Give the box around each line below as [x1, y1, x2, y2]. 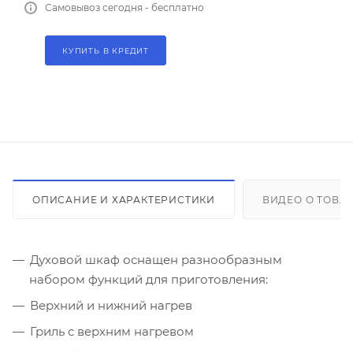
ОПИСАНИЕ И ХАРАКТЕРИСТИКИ [32, 193, 215, 206]
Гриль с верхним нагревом [30, 323, 194, 339]
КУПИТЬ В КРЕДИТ [62, 46, 149, 55]
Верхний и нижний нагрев [30, 297, 192, 313]
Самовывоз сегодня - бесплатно [45, 2, 204, 13]
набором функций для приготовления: [29, 271, 268, 287]
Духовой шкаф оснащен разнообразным [30, 251, 282, 267]
